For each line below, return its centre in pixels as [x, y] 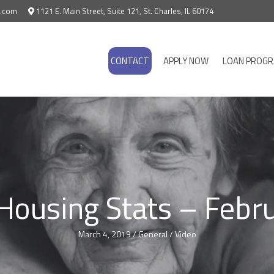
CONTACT [130, 61]
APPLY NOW [186, 61]
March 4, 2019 [104, 234]
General [153, 234]
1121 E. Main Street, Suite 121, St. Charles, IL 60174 [125, 11]
